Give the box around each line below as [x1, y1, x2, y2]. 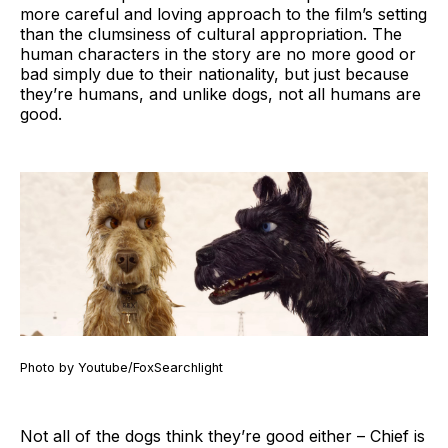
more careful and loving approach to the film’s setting [20, 3, 427, 24]
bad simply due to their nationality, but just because [20, 63, 409, 84]
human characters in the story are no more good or [20, 43, 416, 64]
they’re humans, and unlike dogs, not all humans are [20, 83, 421, 104]
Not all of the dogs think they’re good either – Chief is [20, 425, 425, 446]
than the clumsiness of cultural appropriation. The [20, 23, 402, 44]
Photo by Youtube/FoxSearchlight [20, 359, 223, 375]
